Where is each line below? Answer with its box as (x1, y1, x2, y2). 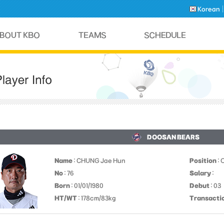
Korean (197, 5, 220, 12)
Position (189, 157, 216, 164)
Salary (189, 169, 211, 176)
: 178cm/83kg (77, 194, 116, 201)
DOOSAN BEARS (146, 133, 199, 140)
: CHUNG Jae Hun (72, 157, 125, 164)
